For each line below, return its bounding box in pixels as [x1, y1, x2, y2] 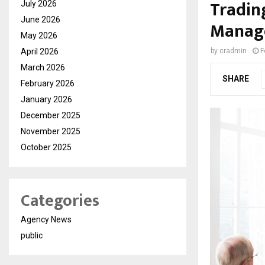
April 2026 [21, 47, 59, 57]
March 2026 [21, 63, 65, 73]
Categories [21, 187, 99, 215]
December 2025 [21, 111, 80, 121]
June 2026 [21, 15, 60, 25]
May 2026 [21, 31, 57, 41]
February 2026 [21, 79, 75, 89]
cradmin [219, 47, 247, 56]
